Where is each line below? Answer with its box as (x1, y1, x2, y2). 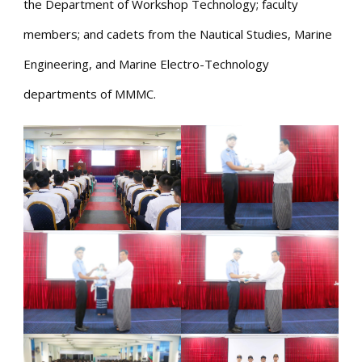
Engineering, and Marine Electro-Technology (23, 55, 269, 72)
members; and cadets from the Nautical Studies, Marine (23, 25, 332, 42)
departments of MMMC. (23, 85, 156, 102)
